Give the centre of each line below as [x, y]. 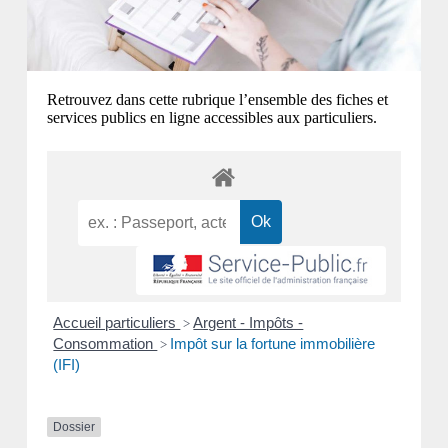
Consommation [105, 343]
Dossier [73, 426]
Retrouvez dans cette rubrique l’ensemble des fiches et [217, 99]
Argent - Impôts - [248, 322]
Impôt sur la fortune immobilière [273, 343]
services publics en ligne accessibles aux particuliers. [211, 117]
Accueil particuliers [117, 322]
